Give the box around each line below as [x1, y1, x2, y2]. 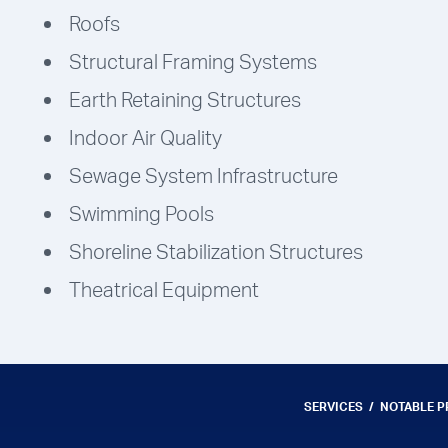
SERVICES [304, 399, 363, 415]
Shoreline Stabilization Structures [69, 239, 363, 265]
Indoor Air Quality [69, 125, 222, 151]
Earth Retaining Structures [69, 87, 301, 113]
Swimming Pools [69, 201, 214, 227]
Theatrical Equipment [69, 277, 259, 303]
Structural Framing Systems [69, 49, 317, 75]
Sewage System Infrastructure [69, 163, 338, 189]
